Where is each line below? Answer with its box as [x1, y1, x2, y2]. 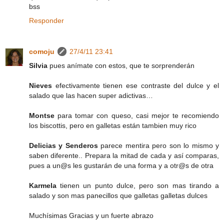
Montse [29, 111, 58, 120]
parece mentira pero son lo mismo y [100, 141, 219, 150]
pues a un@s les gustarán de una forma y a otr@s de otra [29, 161, 213, 170]
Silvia [29, 61, 49, 70]
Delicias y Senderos [29, 141, 101, 150]
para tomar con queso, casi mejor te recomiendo [57, 111, 219, 120]
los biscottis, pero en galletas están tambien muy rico [29, 121, 196, 130]
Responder [29, 16, 64, 25]
